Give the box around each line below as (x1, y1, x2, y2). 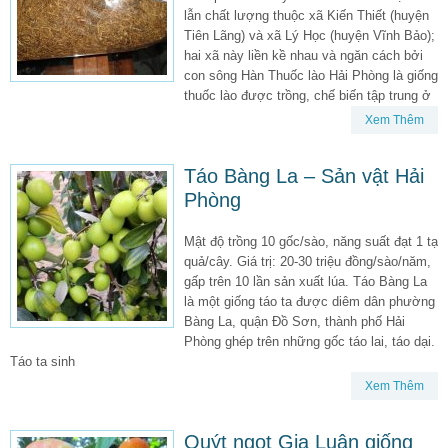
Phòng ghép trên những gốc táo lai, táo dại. (184, 333, 435, 349)
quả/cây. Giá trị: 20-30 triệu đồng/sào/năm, (184, 253, 431, 269)
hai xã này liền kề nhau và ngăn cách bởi (184, 47, 423, 63)
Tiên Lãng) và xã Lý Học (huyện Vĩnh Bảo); (184, 27, 435, 43)
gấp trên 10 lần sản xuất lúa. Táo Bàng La (184, 273, 427, 289)
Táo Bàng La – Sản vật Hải (184, 164, 424, 187)
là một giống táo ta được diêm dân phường (184, 293, 435, 309)
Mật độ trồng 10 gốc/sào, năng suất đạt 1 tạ (184, 233, 438, 249)
